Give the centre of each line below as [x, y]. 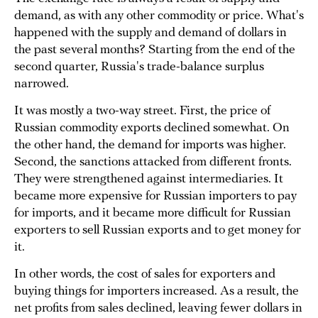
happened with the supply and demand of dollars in [150, 33]
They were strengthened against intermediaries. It [149, 180]
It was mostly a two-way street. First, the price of [142, 111]
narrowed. [42, 84]
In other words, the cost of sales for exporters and [145, 275]
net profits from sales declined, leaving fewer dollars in [158, 309]
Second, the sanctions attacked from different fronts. [153, 163]
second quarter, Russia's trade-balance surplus [139, 67]
